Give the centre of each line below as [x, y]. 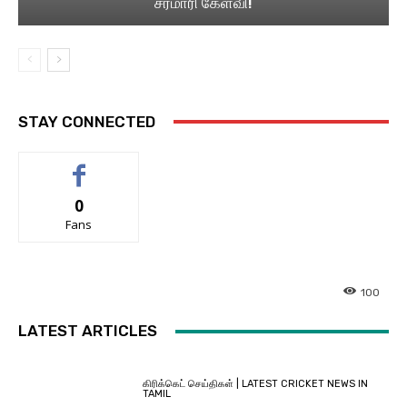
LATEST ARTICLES [88, 331]
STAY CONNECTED [87, 121]
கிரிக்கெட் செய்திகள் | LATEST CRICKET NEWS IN [256, 383]
